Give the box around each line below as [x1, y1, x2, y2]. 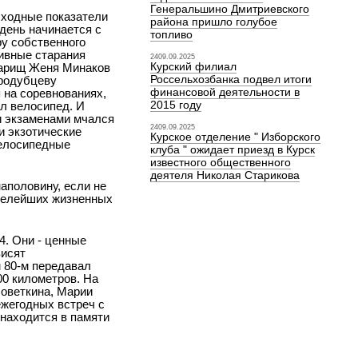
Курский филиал [150, 60, 237, 73]
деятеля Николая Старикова [150, 169, 300, 181]
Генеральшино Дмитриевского [150, 2, 310, 15]
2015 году [150, 98, 202, 111]
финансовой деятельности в [150, 86, 300, 98]
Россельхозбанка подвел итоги [150, 73, 312, 86]
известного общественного [150, 156, 292, 169]
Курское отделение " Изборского [150, 130, 321, 143]
